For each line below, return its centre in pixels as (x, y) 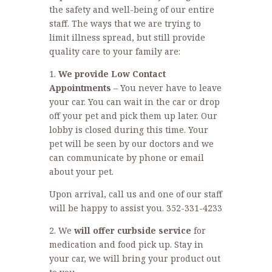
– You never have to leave (167, 88)
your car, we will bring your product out (134, 259)
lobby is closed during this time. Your (128, 130)
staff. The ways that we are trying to (125, 24)
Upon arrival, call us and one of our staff (135, 194)
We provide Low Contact (112, 74)
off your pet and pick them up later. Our (133, 116)
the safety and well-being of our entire (131, 10)
